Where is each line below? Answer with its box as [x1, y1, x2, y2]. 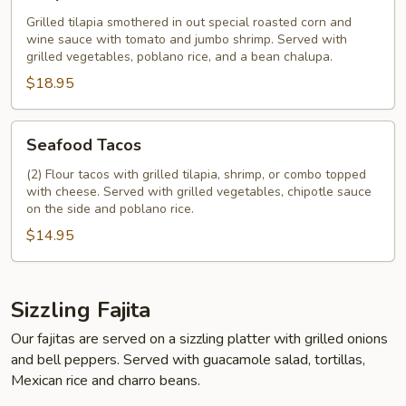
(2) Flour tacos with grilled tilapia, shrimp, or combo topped [26, 166, 366, 183]
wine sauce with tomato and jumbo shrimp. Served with [26, 31, 347, 48]
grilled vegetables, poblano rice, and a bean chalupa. [26, 48, 333, 65]
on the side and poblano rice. [26, 200, 194, 217]
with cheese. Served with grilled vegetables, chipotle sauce [26, 183, 372, 200]
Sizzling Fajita [11, 295, 150, 324]
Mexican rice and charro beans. [11, 371, 200, 391]
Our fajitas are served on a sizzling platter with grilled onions [11, 329, 388, 349]
